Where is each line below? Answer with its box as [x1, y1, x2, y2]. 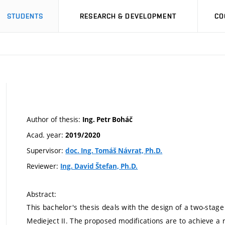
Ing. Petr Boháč [82, 115, 133, 124]
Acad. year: [27, 130, 66, 140]
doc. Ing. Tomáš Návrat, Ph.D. [65, 146, 163, 155]
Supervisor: [27, 146, 66, 155]
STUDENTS [7, 12, 44, 20]
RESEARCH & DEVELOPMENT [80, 12, 176, 20]
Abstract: [27, 189, 57, 199]
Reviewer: [27, 161, 61, 171]
